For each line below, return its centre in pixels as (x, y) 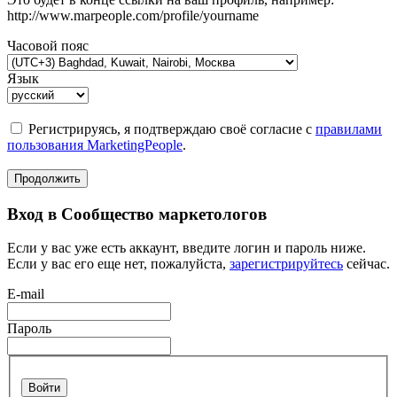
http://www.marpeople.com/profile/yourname (133, 15)
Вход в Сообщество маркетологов (137, 214)
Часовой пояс (48, 45)
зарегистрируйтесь (286, 264)
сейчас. (366, 264)
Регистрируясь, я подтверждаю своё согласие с (172, 128)
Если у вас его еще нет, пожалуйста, (118, 264)
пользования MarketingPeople (95, 144)
